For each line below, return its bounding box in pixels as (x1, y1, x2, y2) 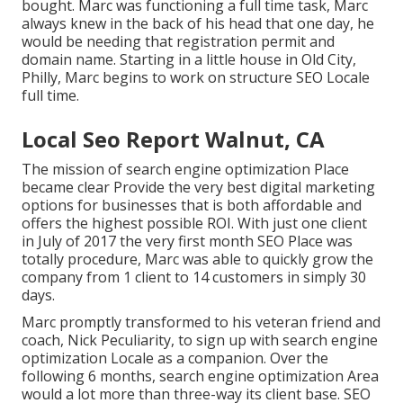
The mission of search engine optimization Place (22, 159, 349, 180)
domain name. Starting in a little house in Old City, (22, 49, 356, 70)
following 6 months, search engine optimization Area (22, 366, 379, 387)
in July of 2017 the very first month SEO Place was (22, 231, 353, 252)
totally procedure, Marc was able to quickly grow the (22, 249, 373, 270)
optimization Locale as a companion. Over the (22, 348, 328, 369)
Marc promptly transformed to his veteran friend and (22, 312, 381, 333)
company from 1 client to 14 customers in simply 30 (22, 267, 366, 288)
